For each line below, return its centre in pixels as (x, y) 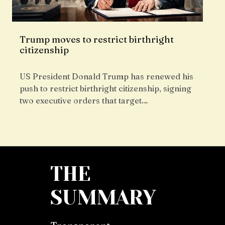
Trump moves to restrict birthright (97, 40)
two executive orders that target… (84, 101)
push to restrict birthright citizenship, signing (105, 89)
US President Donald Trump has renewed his (106, 77)
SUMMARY (103, 198)
